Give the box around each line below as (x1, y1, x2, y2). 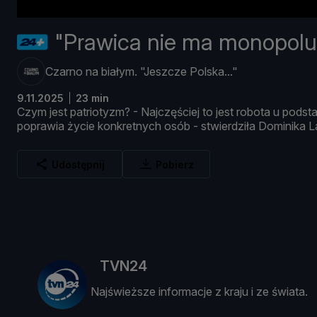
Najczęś (141, 105, 183, 120)
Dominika (258, 119, 309, 134)
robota (236, 105, 273, 120)
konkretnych (98, 119, 164, 134)
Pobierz (156, 158, 194, 171)
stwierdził (201, 119, 249, 134)
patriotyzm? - (70, 105, 141, 120)
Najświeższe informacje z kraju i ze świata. (91, 284, 308, 299)
